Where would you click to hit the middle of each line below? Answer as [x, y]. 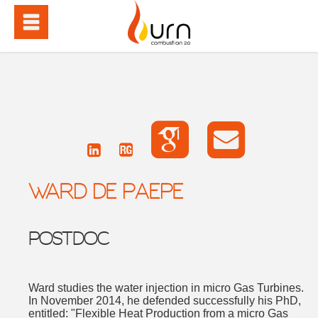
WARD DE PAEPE [106, 194]
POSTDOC [69, 241]
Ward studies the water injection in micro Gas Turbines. [166, 288]
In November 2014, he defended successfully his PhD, [165, 301]
